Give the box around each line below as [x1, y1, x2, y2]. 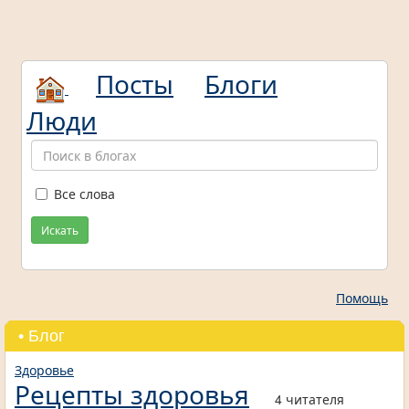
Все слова [54, 184, 115, 204]
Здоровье [15, 361, 74, 380]
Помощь [336, 288, 388, 308]
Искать [41, 222, 79, 238]
